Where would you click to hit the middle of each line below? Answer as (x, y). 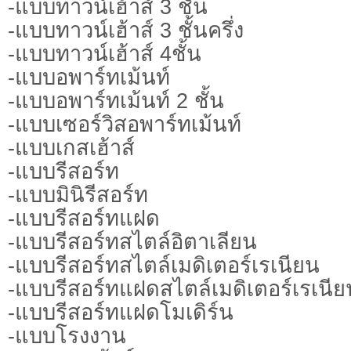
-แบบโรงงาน (67, 335)
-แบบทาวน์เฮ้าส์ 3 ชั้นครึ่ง (126, 30)
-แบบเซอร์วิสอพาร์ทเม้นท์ (125, 124)
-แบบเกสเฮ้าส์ (71, 147)
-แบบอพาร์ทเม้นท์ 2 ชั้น (116, 100)
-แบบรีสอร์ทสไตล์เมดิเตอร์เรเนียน (164, 265)
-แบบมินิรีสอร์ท (78, 194)
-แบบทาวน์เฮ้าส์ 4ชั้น (105, 53)
